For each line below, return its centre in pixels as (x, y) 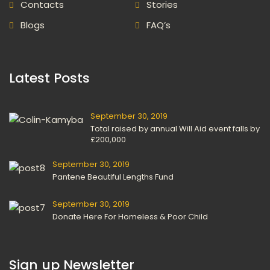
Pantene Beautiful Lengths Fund (113, 177)
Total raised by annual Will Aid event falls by (175, 128)
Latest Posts (49, 78)
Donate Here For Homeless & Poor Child (130, 216)
